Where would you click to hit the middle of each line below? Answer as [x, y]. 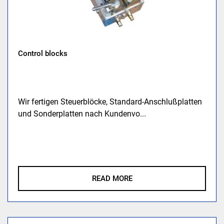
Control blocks [43, 54]
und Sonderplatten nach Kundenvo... [82, 114]
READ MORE [112, 179]
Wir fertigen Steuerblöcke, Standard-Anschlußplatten [110, 102]
